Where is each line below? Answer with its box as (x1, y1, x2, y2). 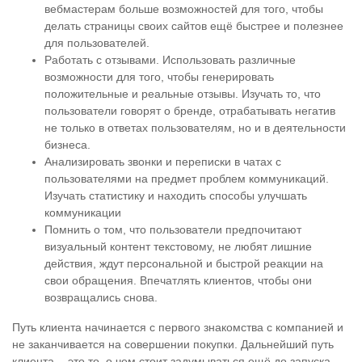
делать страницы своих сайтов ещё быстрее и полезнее (44, 19, 343, 32)
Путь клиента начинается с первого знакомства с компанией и (12, 321, 343, 334)
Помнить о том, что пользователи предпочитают (44, 223, 301, 236)
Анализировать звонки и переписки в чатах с (44, 155, 281, 168)
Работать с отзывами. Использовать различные (44, 53, 296, 66)
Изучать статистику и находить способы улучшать (44, 189, 307, 202)
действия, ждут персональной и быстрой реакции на (44, 257, 323, 270)
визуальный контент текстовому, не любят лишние (44, 240, 312, 253)
